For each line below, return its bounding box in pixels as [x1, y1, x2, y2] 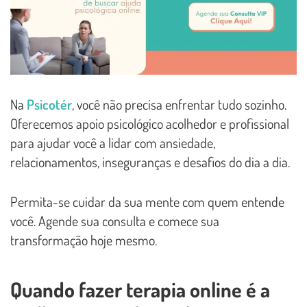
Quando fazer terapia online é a [10, 276, 270, 303]
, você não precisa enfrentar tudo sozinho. [72, 95, 286, 114]
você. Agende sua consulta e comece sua [10, 212, 219, 230]
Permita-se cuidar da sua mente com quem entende [10, 193, 284, 211]
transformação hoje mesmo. [10, 231, 157, 249]
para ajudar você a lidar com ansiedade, [10, 134, 215, 152]
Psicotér [27, 95, 72, 114]
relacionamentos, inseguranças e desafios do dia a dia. [10, 153, 290, 171]
